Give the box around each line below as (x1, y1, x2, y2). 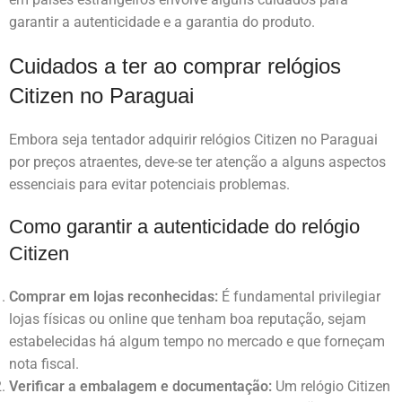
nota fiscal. (9, 355, 79, 373)
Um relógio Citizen (272, 378, 390, 396)
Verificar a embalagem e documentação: (9, 378, 272, 396)
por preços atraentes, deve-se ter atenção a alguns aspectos (9, 153, 386, 171)
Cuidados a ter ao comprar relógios (9, 54, 341, 79)
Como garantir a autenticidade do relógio (9, 215, 360, 239)
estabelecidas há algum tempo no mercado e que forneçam (9, 333, 385, 351)
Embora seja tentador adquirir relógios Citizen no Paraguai (9, 131, 378, 149)
